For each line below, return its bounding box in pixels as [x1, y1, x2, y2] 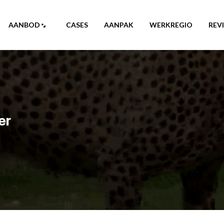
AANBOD [8, 20, 40, 29]
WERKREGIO [149, 20, 193, 29]
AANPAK [104, 20, 134, 29]
